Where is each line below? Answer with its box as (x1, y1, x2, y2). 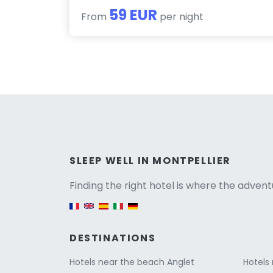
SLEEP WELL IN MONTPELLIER (69, 153, 231, 168)
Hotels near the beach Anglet (69, 255, 194, 268)
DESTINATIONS (69, 230, 156, 245)
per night (157, 9, 204, 24)
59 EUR (109, 4, 158, 25)
